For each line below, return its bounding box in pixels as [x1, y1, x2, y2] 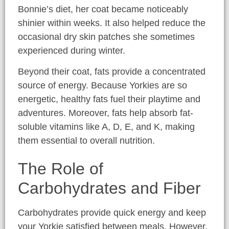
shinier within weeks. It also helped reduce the [18, 17, 205, 28]
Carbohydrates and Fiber [18, 179, 201, 198]
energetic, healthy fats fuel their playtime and [18, 94, 200, 104]
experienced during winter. [18, 45, 125, 56]
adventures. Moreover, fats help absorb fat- [18, 107, 193, 118]
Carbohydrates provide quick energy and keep [18, 208, 206, 218]
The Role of [18, 159, 103, 178]
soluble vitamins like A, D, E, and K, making [18, 121, 195, 132]
